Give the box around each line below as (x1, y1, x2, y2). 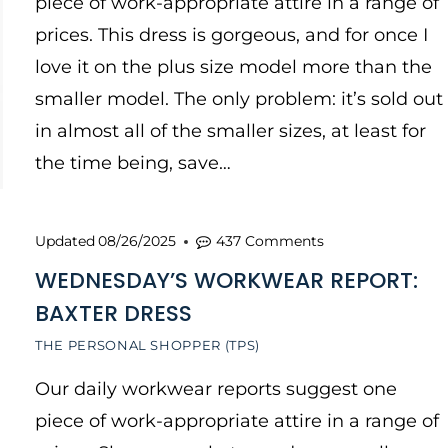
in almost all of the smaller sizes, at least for (35, 120, 426, 142)
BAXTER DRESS (35, 298, 192, 329)
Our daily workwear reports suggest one (35, 378, 397, 400)
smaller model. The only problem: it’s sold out (35, 88, 443, 110)
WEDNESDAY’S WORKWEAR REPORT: (35, 265, 418, 296)
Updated (35, 232, 95, 250)
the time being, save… (35, 152, 231, 174)
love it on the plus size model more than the (35, 56, 432, 78)
